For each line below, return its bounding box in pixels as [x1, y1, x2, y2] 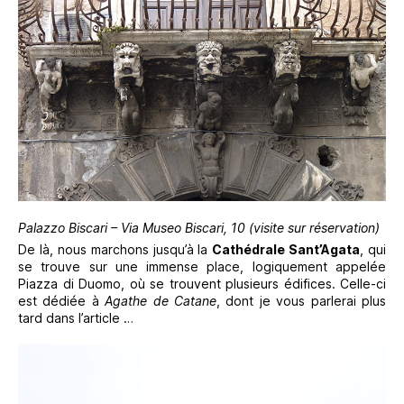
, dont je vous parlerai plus [216, 292, 387, 308]
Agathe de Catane [105, 292, 217, 308]
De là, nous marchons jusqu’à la [18, 241, 213, 257]
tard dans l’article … [18, 309, 133, 326]
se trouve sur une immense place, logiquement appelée [18, 258, 386, 274]
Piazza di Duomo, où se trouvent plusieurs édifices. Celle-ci [18, 275, 386, 291]
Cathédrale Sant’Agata [212, 241, 361, 257]
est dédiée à [18, 292, 106, 308]
